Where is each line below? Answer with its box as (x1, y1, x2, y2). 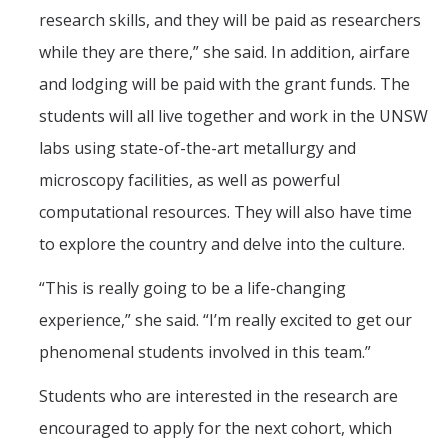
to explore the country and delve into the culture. (39, 233, 405, 256)
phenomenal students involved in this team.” (39, 341, 371, 364)
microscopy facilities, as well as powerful (39, 169, 340, 192)
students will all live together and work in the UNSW (39, 105, 428, 128)
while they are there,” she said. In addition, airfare (39, 41, 410, 64)
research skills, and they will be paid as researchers (39, 9, 421, 32)
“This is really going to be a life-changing (39, 277, 346, 300)
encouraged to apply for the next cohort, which (39, 417, 392, 440)
